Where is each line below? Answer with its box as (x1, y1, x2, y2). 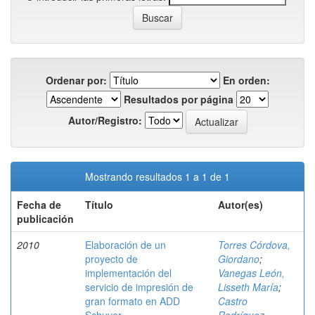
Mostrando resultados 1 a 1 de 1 (85, 169, 230, 184)
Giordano (218, 252, 259, 266)
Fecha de (17, 198, 61, 212)
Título (85, 198, 113, 212)
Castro (218, 294, 247, 308)
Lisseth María (218, 280, 278, 294)
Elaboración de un (85, 238, 166, 252)
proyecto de (85, 252, 138, 266)
